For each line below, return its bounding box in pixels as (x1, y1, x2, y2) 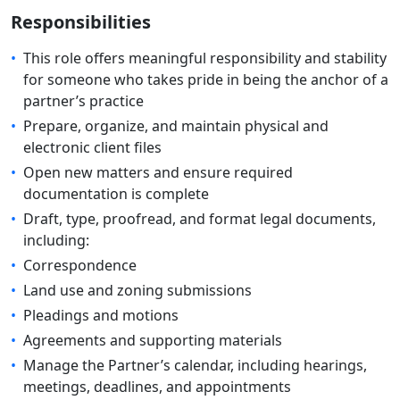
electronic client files (23, 137, 162, 157)
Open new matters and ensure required (23, 162, 293, 182)
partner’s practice (23, 91, 144, 111)
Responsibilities (11, 10, 151, 34)
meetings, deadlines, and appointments (23, 377, 291, 396)
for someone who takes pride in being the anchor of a (23, 70, 388, 89)
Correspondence (23, 255, 137, 275)
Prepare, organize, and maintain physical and (23, 116, 329, 136)
